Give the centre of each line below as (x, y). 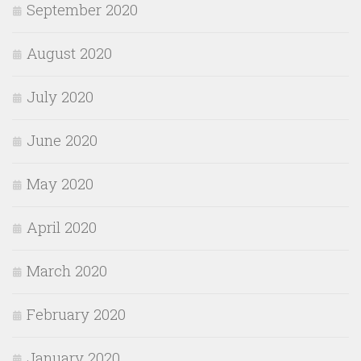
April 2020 (62, 227)
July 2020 (60, 97)
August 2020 (69, 53)
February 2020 (76, 314)
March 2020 (67, 271)
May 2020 (60, 184)
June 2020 (62, 140)
